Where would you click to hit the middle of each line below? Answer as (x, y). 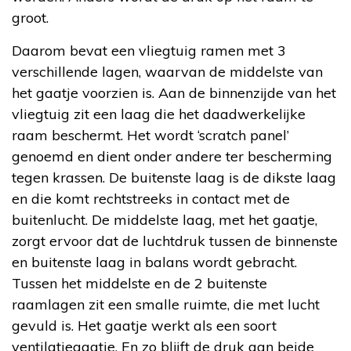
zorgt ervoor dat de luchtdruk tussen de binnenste (175, 241)
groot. (30, 17)
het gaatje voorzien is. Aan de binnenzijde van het (174, 92)
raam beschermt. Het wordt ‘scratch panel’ (150, 135)
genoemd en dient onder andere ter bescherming (172, 156)
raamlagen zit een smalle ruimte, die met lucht (166, 304)
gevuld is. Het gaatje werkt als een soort (144, 325)
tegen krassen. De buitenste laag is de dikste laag (174, 177)
